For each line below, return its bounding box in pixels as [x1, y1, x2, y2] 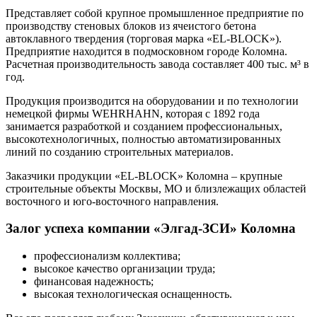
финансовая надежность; [34, 275, 154, 288]
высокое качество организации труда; [34, 263, 215, 275]
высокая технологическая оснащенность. [34, 288, 232, 301]
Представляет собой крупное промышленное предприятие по [6, 6, 304, 19]
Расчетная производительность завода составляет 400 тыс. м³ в [6, 57, 309, 70]
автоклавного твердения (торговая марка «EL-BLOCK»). [6, 32, 282, 45]
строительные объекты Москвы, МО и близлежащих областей [6, 182, 306, 195]
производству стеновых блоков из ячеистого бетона [6, 19, 256, 32]
